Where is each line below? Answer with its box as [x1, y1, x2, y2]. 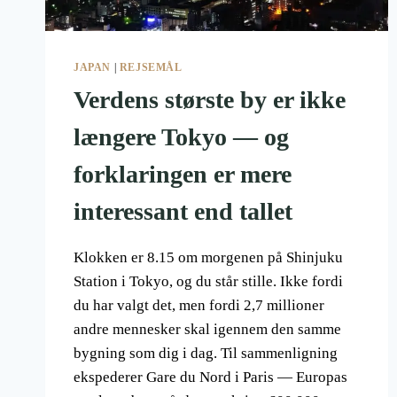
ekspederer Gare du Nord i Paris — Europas [74, 369, 347, 386]
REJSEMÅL [119, 61, 183, 74]
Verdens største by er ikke [74, 86, 346, 114]
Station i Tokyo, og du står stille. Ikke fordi [74, 273, 343, 291]
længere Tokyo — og [74, 123, 289, 152]
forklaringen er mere [74, 160, 292, 189]
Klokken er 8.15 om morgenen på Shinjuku [74, 249, 343, 267]
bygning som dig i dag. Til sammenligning [74, 345, 338, 362]
